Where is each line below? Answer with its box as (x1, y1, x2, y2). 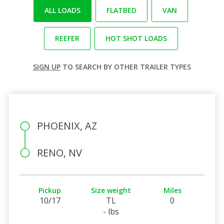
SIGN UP (33, 61, 60, 71)
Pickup (38, 185, 61, 195)
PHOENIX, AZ (36, 118, 97, 132)
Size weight (91, 185, 131, 195)
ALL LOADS (44, 5, 80, 15)
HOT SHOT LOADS (105, 33, 167, 43)
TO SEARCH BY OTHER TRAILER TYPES (60, 61, 191, 71)
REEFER (54, 33, 79, 43)
